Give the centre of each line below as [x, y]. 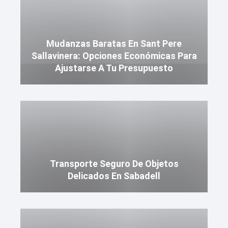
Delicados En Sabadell [114, 176]
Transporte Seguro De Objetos [114, 164]
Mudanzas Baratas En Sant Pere [114, 44]
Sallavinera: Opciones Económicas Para [114, 56]
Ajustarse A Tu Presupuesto [114, 68]
